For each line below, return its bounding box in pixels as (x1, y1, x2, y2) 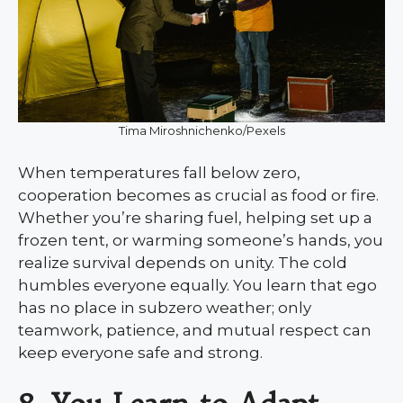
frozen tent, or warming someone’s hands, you (18, 231, 383, 250)
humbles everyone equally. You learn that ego (18, 276, 377, 295)
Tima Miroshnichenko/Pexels (118, 123, 285, 139)
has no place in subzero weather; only (18, 299, 311, 318)
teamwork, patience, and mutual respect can (18, 321, 372, 340)
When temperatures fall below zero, (18, 164, 300, 183)
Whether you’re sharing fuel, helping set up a (18, 209, 372, 228)
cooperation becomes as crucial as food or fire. (18, 186, 379, 205)
